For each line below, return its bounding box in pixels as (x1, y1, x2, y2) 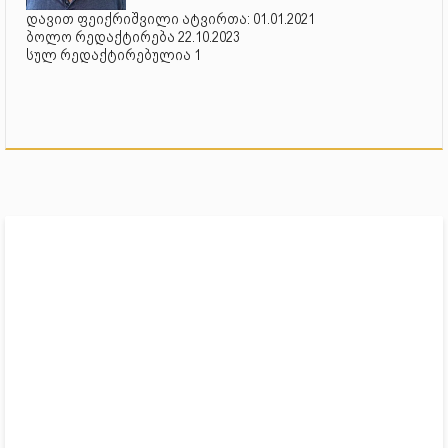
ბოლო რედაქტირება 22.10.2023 (26, 27, 240, 46)
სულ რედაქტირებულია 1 (26, 45, 201, 64)
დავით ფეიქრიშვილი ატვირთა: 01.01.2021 (26, 9, 315, 28)
